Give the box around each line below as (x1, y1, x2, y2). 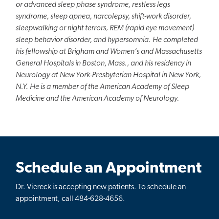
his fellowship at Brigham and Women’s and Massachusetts (16, 47, 202, 56)
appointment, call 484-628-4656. (16, 195, 127, 203)
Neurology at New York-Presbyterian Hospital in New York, (16, 71, 201, 79)
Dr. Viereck (16, 183, 52, 191)
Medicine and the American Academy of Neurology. (16, 94, 179, 103)
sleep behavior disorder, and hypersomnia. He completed (16, 36, 198, 44)
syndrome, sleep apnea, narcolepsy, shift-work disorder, (16, 12, 191, 21)
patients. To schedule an (107, 183, 186, 191)
